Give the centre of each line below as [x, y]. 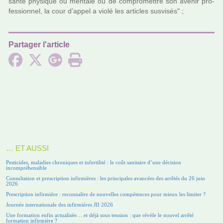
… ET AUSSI [27, 149]
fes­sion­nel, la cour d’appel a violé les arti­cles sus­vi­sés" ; [96, 11]
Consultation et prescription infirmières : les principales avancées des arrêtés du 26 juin [106, 178]
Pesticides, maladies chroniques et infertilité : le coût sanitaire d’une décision [94, 163]
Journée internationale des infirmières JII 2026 [59, 205]
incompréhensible [26, 168]
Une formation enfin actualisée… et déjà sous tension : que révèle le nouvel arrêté [100, 215]
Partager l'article [39, 45]
